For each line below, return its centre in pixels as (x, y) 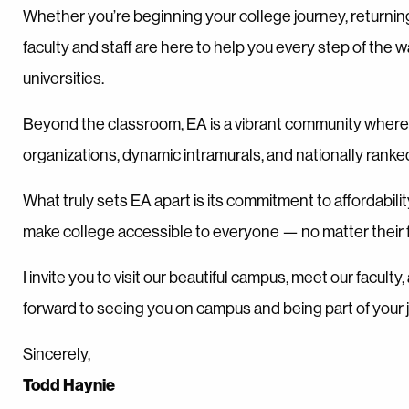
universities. (63, 78)
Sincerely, (57, 354)
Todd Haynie (69, 385)
